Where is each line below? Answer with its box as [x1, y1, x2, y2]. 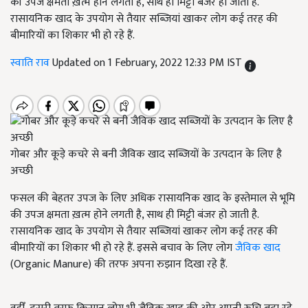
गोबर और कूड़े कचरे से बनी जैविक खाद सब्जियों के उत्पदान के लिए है [10, 145, 282, 164]
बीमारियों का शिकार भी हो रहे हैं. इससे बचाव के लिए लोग [10, 239, 235, 257]
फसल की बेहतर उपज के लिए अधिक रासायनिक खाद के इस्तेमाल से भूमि [10, 189, 295, 208]
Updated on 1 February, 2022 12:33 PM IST [52, 54, 245, 72]
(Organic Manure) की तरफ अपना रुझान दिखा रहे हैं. [10, 255, 228, 274]
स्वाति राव [10, 54, 52, 72]
